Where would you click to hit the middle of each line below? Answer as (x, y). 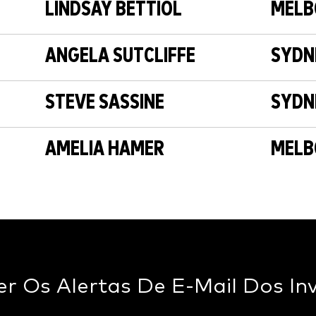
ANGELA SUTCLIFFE (120, 56)
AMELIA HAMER (104, 150)
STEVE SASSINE (104, 103)
